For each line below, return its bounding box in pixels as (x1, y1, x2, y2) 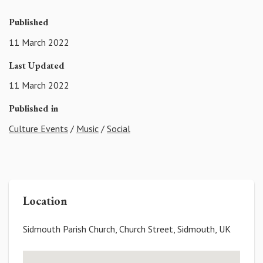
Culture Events (9, 123, 68, 135)
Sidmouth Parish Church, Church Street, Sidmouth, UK (23, 223, 231, 235)
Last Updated (9, 59, 65, 72)
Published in (9, 102, 58, 115)
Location (23, 193, 68, 209)
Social (107, 123, 130, 135)
